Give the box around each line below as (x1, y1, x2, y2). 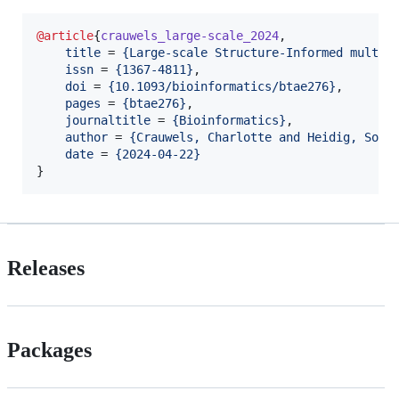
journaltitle (65, 112, 151, 127)
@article (37, 28, 94, 43)
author (65, 129, 108, 144)
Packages (7, 338, 92, 362)
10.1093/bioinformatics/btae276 (115, 78, 329, 94)
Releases (7, 256, 85, 280)
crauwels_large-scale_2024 (101, 28, 279, 43)
